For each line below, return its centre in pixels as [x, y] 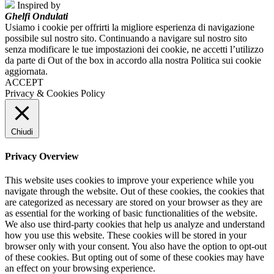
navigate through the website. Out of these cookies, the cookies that [135, 191]
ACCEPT [24, 82]
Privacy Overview [42, 156]
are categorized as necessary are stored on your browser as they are [134, 202]
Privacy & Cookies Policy [55, 93]
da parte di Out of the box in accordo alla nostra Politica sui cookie [133, 60]
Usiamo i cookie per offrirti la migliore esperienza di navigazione [130, 27]
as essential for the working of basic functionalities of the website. [131, 213]
